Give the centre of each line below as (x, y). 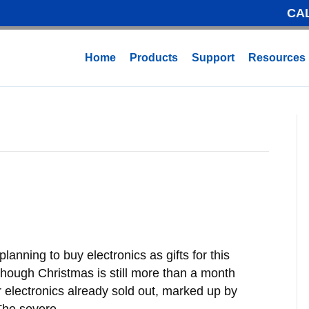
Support (213, 58)
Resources (277, 58)
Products (154, 58)
